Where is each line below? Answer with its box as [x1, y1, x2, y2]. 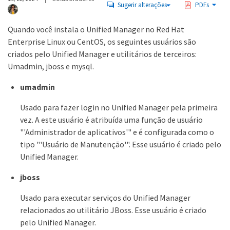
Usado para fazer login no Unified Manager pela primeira [20, 102, 218, 112]
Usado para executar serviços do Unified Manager [20, 193, 190, 203]
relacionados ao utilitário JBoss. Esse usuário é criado [20, 205, 206, 215]
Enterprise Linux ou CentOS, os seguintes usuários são [8, 36, 196, 47]
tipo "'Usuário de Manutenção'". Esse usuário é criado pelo [20, 139, 221, 149]
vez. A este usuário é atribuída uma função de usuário [20, 114, 203, 125]
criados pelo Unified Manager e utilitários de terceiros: [8, 49, 197, 59]
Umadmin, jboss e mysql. [8, 61, 94, 71]
